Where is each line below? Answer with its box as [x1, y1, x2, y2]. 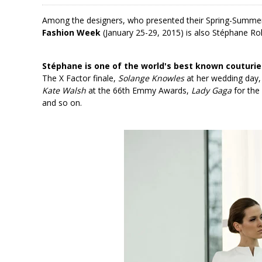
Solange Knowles [118, 72, 184, 84]
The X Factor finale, [42, 72, 118, 84]
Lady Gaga [189, 84, 234, 96]
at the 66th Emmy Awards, [88, 84, 189, 96]
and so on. [42, 96, 82, 108]
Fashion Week [42, 26, 101, 38]
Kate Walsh [42, 84, 88, 96]
